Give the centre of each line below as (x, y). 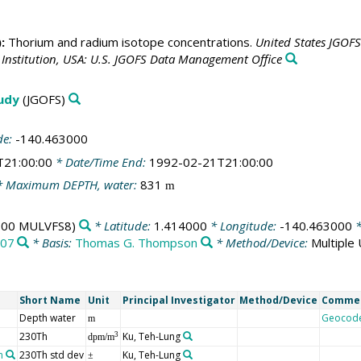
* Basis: (52, 242)
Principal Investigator (178, 301)
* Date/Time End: (100, 162)
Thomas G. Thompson (137, 242)
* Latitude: (122, 225)
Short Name (50, 301)
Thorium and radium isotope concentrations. (130, 42)
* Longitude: (243, 225)
